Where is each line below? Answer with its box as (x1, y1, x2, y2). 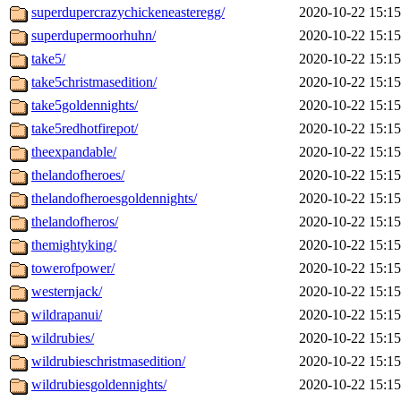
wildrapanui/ (31, 307, 102, 323)
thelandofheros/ (31, 214, 118, 230)
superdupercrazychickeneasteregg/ (31, 4, 225, 21)
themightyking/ (31, 237, 116, 253)
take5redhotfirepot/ (31, 121, 138, 137)
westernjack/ (31, 284, 102, 300)
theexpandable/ (31, 144, 116, 160)
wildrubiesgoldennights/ (31, 377, 166, 393)
